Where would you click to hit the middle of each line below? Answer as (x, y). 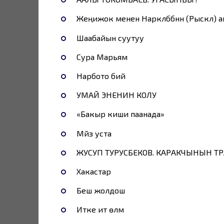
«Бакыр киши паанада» (120, 114)
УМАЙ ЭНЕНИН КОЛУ (116, 95)
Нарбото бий (101, 75)
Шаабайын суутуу (110, 37)
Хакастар (93, 171)
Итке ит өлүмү (100, 209)
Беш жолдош (100, 190)
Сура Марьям (102, 56)
